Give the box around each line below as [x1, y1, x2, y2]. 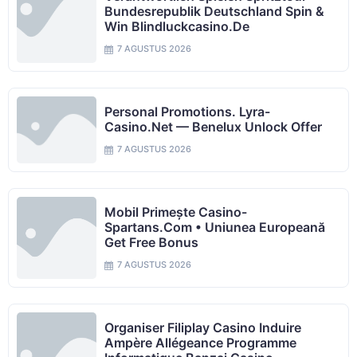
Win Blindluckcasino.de [104, 18, 249, 34]
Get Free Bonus [104, 234, 198, 250]
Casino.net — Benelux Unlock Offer [104, 119, 322, 135]
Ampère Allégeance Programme [104, 335, 296, 351]
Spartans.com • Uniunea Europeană [104, 219, 325, 235]
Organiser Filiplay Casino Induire [104, 320, 301, 335]
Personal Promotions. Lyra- [104, 104, 270, 120]
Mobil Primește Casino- [104, 204, 247, 220]
